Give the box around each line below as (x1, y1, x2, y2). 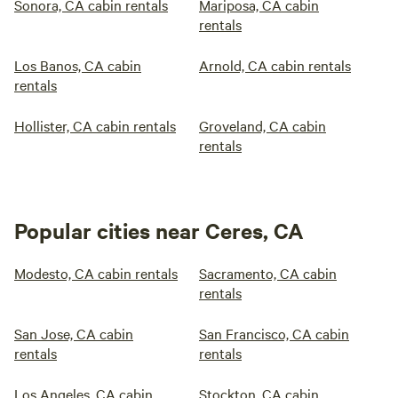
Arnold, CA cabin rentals (199, 55, 351, 75)
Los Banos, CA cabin (14, 55, 141, 75)
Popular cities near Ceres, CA (14, 216, 304, 244)
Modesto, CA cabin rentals (14, 263, 178, 283)
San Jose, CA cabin (14, 323, 133, 343)
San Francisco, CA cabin (199, 323, 349, 343)
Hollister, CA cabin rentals (14, 115, 176, 135)
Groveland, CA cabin (199, 115, 326, 135)
